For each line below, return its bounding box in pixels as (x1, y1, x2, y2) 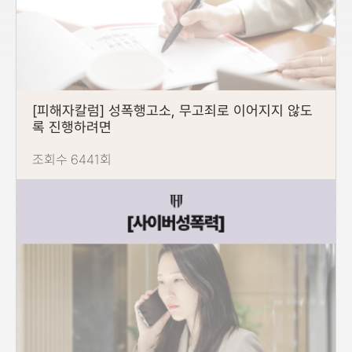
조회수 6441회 (32, 151, 112, 167)
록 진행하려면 (32, 118, 112, 135)
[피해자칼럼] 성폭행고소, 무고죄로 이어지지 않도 (32, 101, 313, 119)
